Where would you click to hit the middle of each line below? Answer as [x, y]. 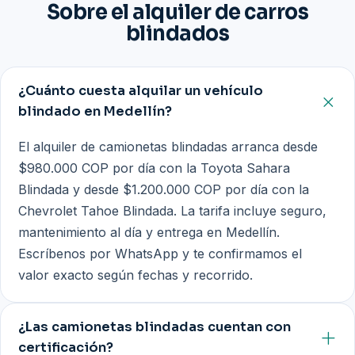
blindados [177, 33]
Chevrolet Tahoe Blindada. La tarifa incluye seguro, [173, 210]
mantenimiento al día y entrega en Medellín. [149, 232]
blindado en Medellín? [95, 112]
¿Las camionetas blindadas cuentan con [155, 327]
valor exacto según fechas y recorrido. [136, 275]
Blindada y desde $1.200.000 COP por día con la [164, 189]
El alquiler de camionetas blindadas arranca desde [168, 146]
